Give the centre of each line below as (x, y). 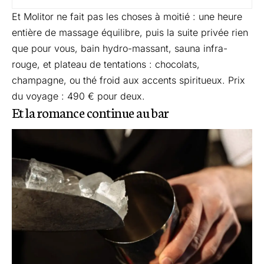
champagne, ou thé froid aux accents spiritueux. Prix (128, 80)
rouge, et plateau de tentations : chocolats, (106, 64)
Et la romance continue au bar (90, 112)
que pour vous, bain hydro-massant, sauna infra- (120, 48)
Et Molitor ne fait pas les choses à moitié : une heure (127, 16)
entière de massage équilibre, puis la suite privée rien (130, 32)
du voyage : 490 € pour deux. (78, 96)
